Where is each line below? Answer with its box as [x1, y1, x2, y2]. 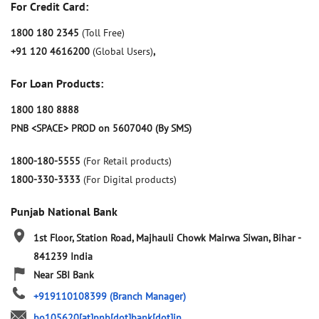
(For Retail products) [83, 155, 172, 168]
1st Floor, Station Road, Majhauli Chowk [33, 231, 206, 245]
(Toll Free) [82, 26, 125, 40]
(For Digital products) [83, 173, 177, 187]
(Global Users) [93, 45, 153, 58]
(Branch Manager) [110, 290, 186, 303]
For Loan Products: [11, 76, 103, 91]
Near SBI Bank [33, 268, 94, 282]
